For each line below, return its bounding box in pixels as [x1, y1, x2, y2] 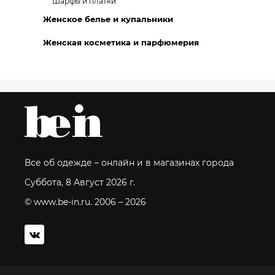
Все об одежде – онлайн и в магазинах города [25, 157, 234, 168]
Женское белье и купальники [43, 14, 173, 24]
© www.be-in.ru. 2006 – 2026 [25, 196, 146, 207]
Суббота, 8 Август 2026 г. [25, 177, 135, 188]
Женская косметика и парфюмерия [43, 37, 199, 47]
